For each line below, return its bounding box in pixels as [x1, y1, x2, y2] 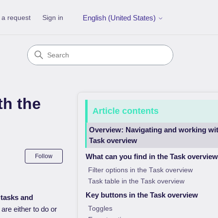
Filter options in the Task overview [88, 166, 193, 174]
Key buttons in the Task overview [85, 191, 198, 199]
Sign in [42, 13, 63, 21]
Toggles [88, 205, 112, 212]
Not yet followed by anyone [62, 150, 148, 159]
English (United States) [83, 14, 158, 22]
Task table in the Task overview [88, 178, 184, 185]
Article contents [92, 106, 159, 116]
